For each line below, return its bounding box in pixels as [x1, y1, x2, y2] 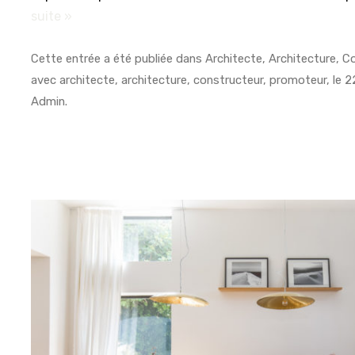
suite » [31, 8, 73, 24]
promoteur [269, 73, 327, 88]
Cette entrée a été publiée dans [31, 52, 206, 67]
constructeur [193, 73, 264, 88]
